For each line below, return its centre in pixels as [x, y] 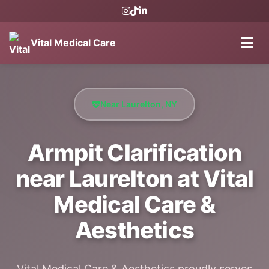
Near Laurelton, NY [139, 104]
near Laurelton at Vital [134, 178]
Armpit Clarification [134, 153]
